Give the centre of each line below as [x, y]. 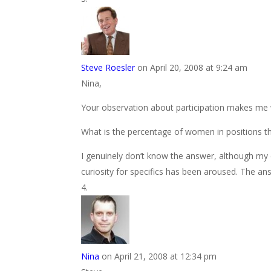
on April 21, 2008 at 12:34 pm [159, 256]
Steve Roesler [108, 67]
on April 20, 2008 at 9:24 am [193, 67]
